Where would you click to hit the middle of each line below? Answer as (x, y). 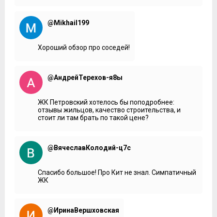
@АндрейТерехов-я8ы (85, 77)
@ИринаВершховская (83, 210)
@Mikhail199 (68, 23)
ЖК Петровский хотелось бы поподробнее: (106, 102)
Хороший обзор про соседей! (84, 47)
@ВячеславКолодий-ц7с (89, 147)
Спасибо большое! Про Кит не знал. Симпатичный (117, 172)
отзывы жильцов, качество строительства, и (109, 110)
